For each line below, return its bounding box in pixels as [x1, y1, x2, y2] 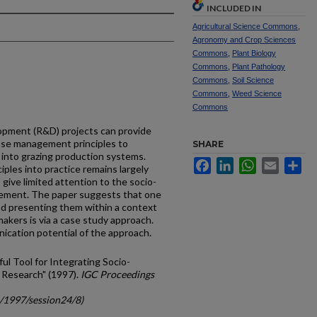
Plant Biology [232, 49, 276, 57]
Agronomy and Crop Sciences [192, 35, 296, 44]
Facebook [211, 157, 255, 168]
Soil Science [232, 76, 274, 84]
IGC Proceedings [81, 268, 154, 280]
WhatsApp [256, 157, 302, 168]
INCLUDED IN [207, 3, 261, 13]
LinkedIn [234, 157, 272, 168]
